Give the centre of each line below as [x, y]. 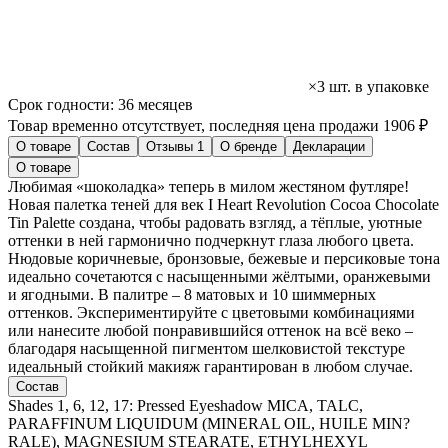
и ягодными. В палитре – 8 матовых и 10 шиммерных [192, 295]
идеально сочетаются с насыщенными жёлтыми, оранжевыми [219, 277]
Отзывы [171, 147]
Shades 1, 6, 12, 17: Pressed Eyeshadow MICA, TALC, [185, 406]
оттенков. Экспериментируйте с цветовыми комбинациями [211, 313]
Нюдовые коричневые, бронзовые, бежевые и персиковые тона [224, 259]
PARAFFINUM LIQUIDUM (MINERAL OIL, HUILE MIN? [209, 424]
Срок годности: [63, 105]
